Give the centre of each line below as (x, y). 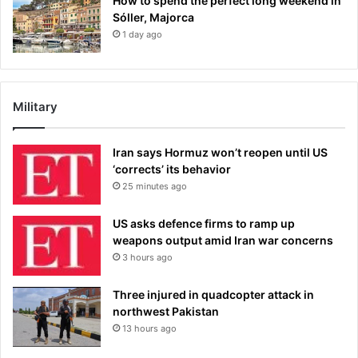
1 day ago (142, 35)
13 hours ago (149, 329)
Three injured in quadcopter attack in (213, 295)
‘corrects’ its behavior (172, 169)
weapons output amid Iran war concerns (223, 241)
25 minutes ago (155, 187)
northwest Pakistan (166, 312)
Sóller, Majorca (153, 18)
